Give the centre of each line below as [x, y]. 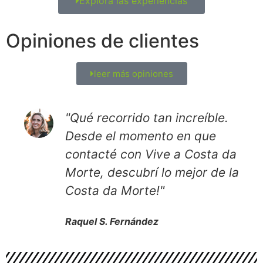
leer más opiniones [133, 73]
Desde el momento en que [140, 136]
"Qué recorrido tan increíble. [146, 117]
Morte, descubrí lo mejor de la [152, 172]
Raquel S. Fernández [112, 221]
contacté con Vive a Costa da [151, 154]
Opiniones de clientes [102, 41]
